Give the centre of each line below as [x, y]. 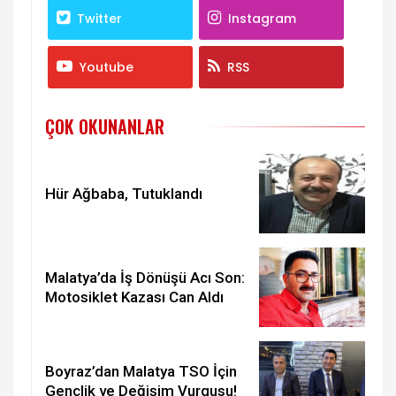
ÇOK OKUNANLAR [105, 126]
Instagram [262, 19]
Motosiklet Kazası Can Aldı [134, 297]
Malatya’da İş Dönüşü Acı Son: [145, 277]
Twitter [100, 19]
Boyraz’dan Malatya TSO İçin [141, 371]
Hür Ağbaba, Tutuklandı [124, 193]
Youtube [107, 68]
